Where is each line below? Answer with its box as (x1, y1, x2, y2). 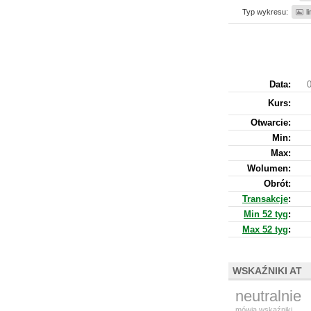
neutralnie (235, 287, 301, 305)
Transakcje (242, 194, 288, 204)
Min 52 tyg (244, 209, 288, 219)
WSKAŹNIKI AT (233, 265, 302, 276)
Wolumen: (247, 163, 291, 174)
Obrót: (264, 178, 291, 189)
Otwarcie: (251, 117, 291, 128)
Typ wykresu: (242, 8, 288, 16)
